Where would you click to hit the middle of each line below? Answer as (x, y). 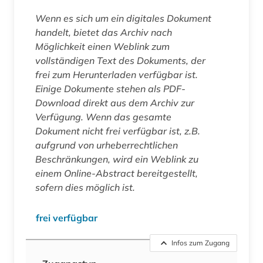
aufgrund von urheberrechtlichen (107, 145)
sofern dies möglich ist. (85, 188)
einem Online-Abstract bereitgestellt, (117, 173)
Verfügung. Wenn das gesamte (103, 117)
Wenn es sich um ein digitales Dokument (123, 18)
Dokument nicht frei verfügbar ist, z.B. (118, 131)
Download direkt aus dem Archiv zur (115, 103)
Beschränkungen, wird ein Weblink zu (117, 159)
